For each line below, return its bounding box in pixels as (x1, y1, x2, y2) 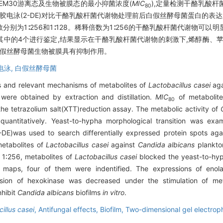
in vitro (103, 188, 124, 197)
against (108, 140, 138, 149)
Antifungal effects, (38, 205, 100, 214)
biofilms (74, 188, 103, 197)
